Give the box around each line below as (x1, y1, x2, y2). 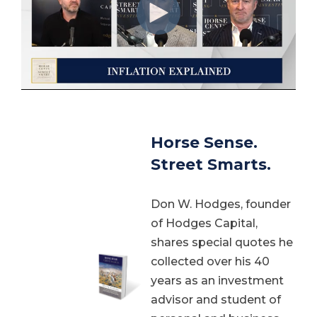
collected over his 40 (151, 254, 270, 268)
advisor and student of (151, 292, 281, 306)
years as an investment (151, 273, 284, 287)
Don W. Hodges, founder (151, 197, 291, 211)
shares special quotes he (151, 235, 293, 249)
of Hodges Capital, (151, 216, 258, 230)
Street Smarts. (151, 155, 271, 174)
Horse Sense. (151, 133, 258, 152)
